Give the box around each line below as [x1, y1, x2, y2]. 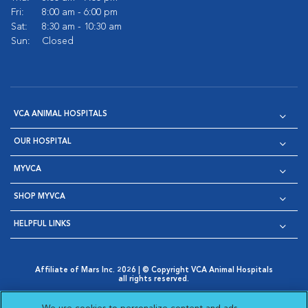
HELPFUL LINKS [14, 221, 71, 229]
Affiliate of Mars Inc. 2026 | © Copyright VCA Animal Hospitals [34, 267, 273, 275]
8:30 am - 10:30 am [42, 22, 122, 32]
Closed [42, 36, 74, 47]
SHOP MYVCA [14, 193, 65, 201]
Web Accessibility [194, 291, 262, 300]
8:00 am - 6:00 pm [42, 8, 118, 18]
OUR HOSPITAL [14, 138, 71, 146]
